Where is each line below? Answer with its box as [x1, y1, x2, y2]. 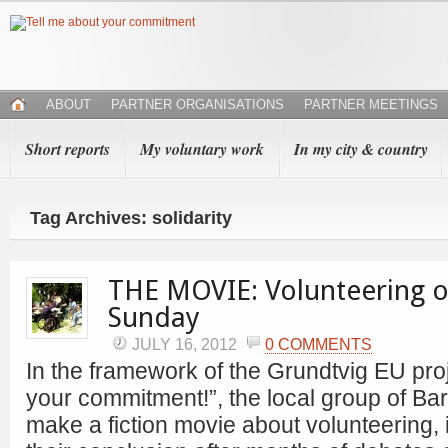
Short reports [25, 138, 110, 160]
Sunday [108, 301, 200, 334]
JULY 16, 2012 [132, 335, 241, 353]
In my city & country [294, 138, 428, 160]
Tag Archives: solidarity [30, 208, 232, 228]
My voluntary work [140, 138, 264, 160]
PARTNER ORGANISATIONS [111, 97, 284, 112]
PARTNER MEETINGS [304, 97, 438, 112]
